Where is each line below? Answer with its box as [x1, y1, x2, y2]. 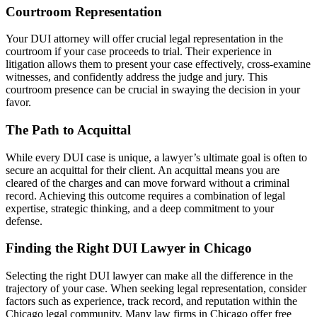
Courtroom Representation [6, 4, 162, 19]
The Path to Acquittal [6, 122, 131, 137]
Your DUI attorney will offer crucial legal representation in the [6, 33, 283, 45]
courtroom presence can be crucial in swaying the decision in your [6, 83, 300, 96]
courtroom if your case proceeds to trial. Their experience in [6, 45, 272, 58]
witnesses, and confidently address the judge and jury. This [6, 71, 267, 83]
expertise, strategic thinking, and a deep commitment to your [6, 202, 274, 214]
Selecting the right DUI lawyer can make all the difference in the [6, 270, 293, 282]
